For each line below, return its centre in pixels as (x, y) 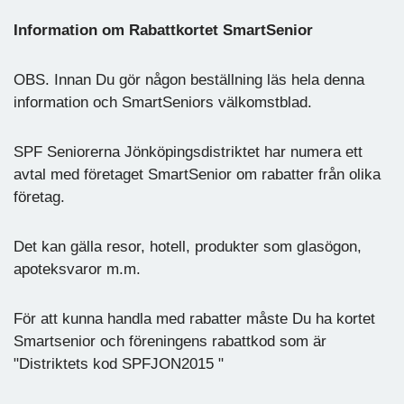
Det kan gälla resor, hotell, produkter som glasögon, (188, 246)
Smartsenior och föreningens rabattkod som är (170, 341)
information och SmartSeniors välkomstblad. (163, 102)
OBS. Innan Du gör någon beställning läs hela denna (189, 79)
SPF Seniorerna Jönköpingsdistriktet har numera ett (188, 151)
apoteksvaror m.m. (77, 269)
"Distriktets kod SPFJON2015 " (119, 363)
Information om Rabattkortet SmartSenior (163, 30)
